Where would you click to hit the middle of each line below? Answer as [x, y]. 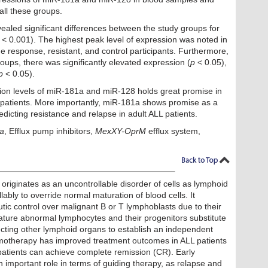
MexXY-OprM [121, 131]
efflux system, [173, 131]
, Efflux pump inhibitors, [50, 131]
